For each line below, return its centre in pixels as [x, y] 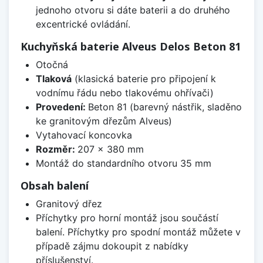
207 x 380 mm [110, 149]
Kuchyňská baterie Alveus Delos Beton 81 [131, 47]
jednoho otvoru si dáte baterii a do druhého [133, 10]
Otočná [52, 65]
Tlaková [53, 79]
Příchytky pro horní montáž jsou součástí [127, 218]
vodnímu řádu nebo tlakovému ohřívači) [124, 93]
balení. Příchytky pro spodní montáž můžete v [138, 232]
